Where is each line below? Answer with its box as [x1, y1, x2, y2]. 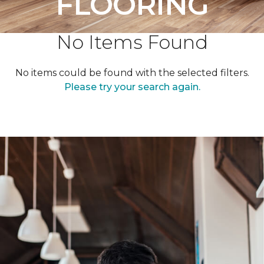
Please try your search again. [64, 81, 200, 93]
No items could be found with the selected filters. [15, 67, 249, 78]
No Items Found [56, 31, 208, 54]
